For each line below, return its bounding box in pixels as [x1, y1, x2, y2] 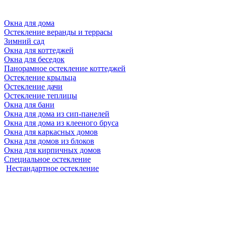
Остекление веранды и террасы [4, 27, 112, 36]
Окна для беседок [4, 54, 65, 64]
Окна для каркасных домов [4, 127, 98, 136]
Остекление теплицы [4, 91, 77, 100]
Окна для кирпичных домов [4, 145, 101, 154]
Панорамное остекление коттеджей [4, 64, 126, 73]
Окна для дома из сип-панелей [4, 109, 109, 118]
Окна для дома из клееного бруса [4, 118, 119, 127]
